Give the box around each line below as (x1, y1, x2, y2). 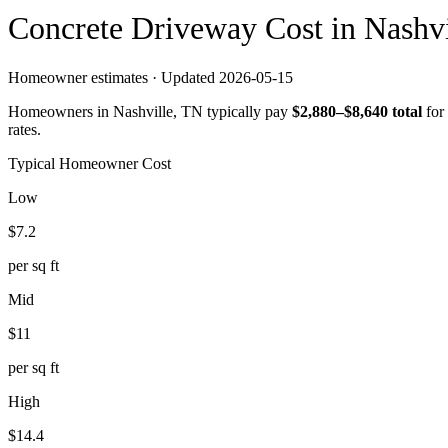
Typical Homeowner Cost (8, 154, 171, 172)
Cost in (257, 10, 364, 47)
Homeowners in (8, 102, 113, 120)
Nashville (113, 102, 173, 120)
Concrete (8, 10, 131, 47)
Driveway (131, 10, 257, 47)
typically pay (203, 102, 288, 120)
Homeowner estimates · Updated (8, 68, 219, 86)
